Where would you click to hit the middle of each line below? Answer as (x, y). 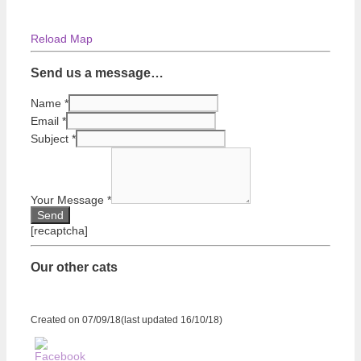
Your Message (69, 199)
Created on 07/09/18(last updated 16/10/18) (127, 319)
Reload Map (62, 39)
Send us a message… (97, 73)
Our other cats (74, 267)
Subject (51, 138)
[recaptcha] (59, 230)
